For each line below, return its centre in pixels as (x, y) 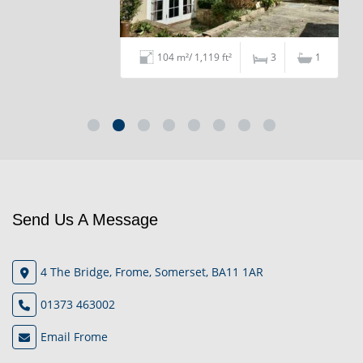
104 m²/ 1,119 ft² (146, 58)
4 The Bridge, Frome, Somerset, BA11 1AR (152, 271)
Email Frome (74, 336)
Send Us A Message (85, 220)
